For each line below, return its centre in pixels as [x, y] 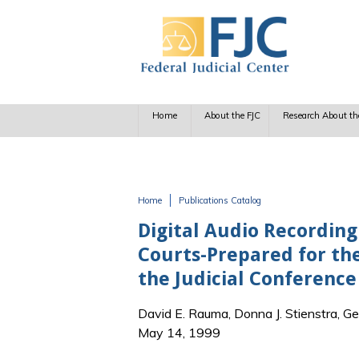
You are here [186, 217]
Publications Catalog [220, 200]
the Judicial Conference [247, 279]
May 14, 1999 [179, 333]
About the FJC [233, 116]
